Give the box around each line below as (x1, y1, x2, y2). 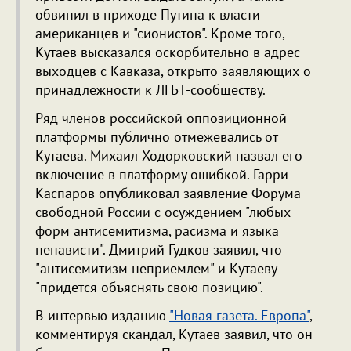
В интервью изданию (35, 306, 169, 325)
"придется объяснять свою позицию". (35, 278, 263, 297)
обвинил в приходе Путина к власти (35, 5, 260, 24)
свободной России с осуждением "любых (35, 203, 291, 222)
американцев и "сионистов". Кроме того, (35, 24, 284, 43)
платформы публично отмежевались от (35, 128, 277, 147)
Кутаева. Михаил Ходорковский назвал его (35, 147, 302, 165)
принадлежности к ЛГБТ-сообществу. (35, 81, 266, 100)
